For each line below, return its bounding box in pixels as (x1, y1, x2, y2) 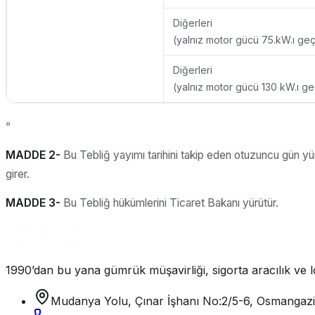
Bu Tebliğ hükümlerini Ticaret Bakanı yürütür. (60, 195, 278, 210)
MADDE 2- (6, 148, 60, 162)
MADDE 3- (6, 195, 60, 210)
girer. (6, 167, 30, 181)
